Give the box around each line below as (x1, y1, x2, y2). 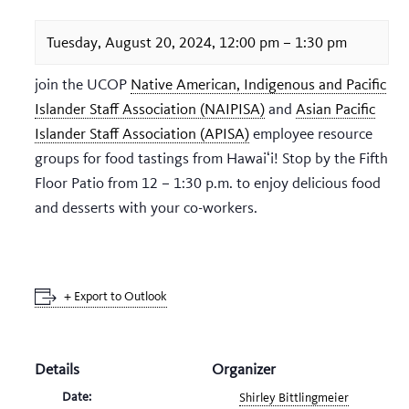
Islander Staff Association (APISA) (35, 123, 249, 142)
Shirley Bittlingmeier (239, 389, 349, 405)
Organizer (212, 359, 276, 378)
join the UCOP (35, 74, 131, 93)
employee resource (249, 123, 372, 142)
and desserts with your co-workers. (35, 197, 257, 216)
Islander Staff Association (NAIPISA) (35, 99, 265, 118)
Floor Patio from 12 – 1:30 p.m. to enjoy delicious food (35, 173, 381, 192)
